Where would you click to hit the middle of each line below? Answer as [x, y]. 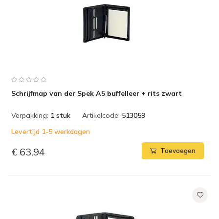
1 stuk [60, 115]
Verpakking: [30, 115]
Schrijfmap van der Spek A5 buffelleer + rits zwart [97, 93]
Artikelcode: [101, 115]
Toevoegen [178, 151]
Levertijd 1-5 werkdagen [51, 131]
